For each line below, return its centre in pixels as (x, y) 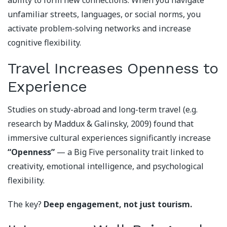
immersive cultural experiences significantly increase (109, 138)
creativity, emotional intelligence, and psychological (106, 166)
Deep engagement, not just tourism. (118, 204)
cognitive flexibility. (44, 43)
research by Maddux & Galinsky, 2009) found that (101, 123)
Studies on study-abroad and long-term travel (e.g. (103, 109)
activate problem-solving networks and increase (99, 29)
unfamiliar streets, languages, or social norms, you (104, 14)
